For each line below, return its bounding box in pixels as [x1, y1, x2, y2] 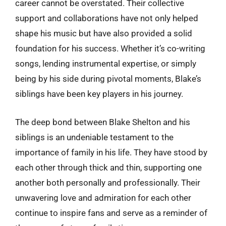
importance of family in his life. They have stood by [15, 147, 207, 157]
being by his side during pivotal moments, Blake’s [15, 74, 201, 84]
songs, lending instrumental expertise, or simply [15, 59, 196, 69]
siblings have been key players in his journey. [15, 89, 183, 99]
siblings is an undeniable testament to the [15, 132, 174, 142]
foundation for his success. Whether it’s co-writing [15, 43, 205, 53]
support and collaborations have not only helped [15, 13, 198, 23]
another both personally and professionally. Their [15, 177, 200, 188]
